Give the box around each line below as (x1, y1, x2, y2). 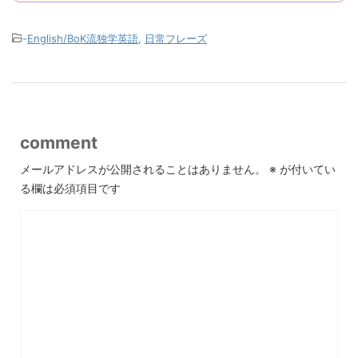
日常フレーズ (145, 31, 207, 45)
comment (20, 132, 97, 153)
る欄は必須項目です (20, 181, 121, 195)
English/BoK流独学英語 (27, 31, 138, 45)
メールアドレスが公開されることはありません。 (20, 161, 266, 176)
